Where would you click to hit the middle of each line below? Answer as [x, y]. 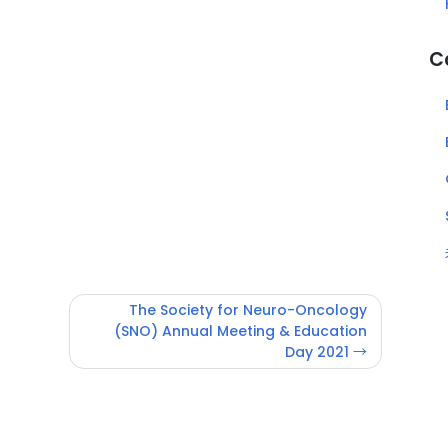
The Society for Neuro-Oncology [248, 309]
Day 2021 [317, 351]
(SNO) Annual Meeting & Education [240, 330]
